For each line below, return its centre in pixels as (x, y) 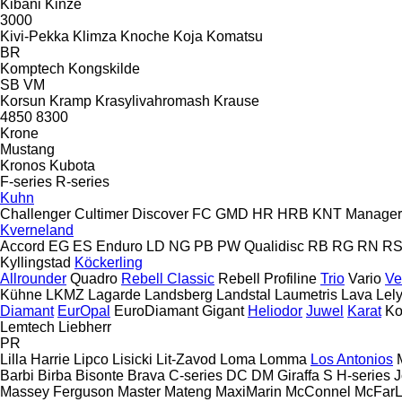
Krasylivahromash (153, 100)
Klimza (95, 36)
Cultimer (101, 214)
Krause (236, 100)
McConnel (318, 391)
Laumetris (306, 294)
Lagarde (114, 294)
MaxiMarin (249, 391)
